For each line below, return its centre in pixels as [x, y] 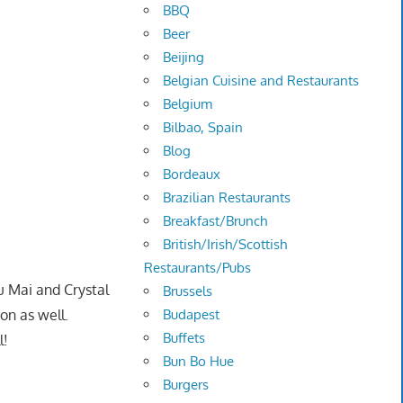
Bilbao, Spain [203, 128]
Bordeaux [192, 175]
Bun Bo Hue [199, 362]
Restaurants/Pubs [198, 268]
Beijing [184, 58]
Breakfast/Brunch [215, 221]
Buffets [184, 338]
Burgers [186, 385]
